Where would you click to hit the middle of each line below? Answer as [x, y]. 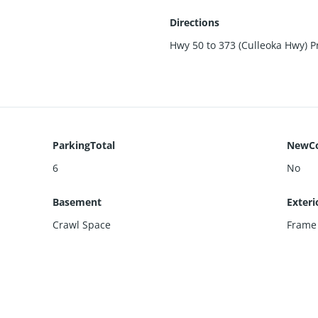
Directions [194, 22]
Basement [77, 202]
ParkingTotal [84, 145]
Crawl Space [82, 224]
